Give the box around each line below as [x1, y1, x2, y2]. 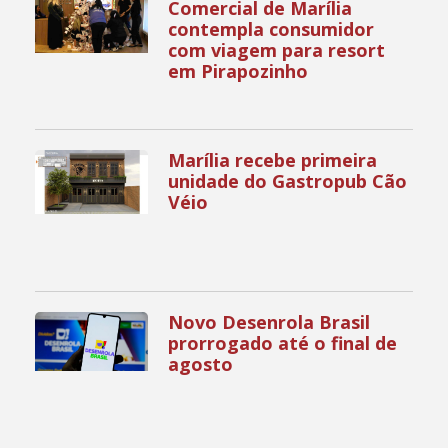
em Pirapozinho [168, 59, 309, 84]
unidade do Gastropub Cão [168, 169, 408, 194]
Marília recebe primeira [168, 148, 378, 173]
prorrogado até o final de [168, 330, 398, 355]
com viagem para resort [168, 38, 386, 63]
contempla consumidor [168, 17, 375, 42]
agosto [168, 351, 239, 376]
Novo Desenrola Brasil [168, 309, 371, 334]
